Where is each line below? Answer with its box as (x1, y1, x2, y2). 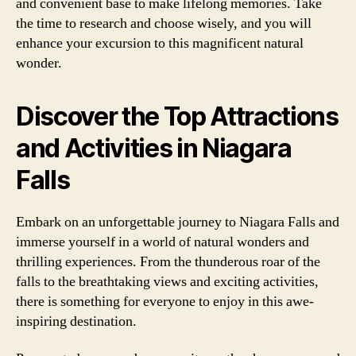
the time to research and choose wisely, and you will (16, 14, 311, 33)
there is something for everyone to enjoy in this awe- (16, 292, 314, 311)
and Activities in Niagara (16, 132, 292, 164)
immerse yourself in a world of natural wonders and (16, 232, 309, 251)
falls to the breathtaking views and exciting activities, (16, 272, 319, 291)
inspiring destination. (16, 311, 137, 331)
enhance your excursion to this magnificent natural (16, 33, 304, 52)
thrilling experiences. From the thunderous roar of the (16, 252, 320, 271)
